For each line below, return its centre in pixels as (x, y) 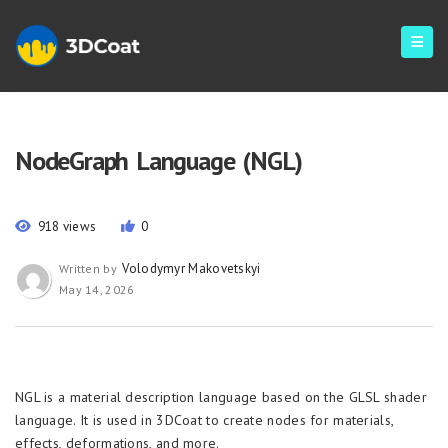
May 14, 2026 (97, 289)
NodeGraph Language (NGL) (159, 160)
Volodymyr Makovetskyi (191, 268)
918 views (67, 226)
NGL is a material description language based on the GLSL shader (221, 397)
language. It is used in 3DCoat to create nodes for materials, (204, 420)
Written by (90, 268)
